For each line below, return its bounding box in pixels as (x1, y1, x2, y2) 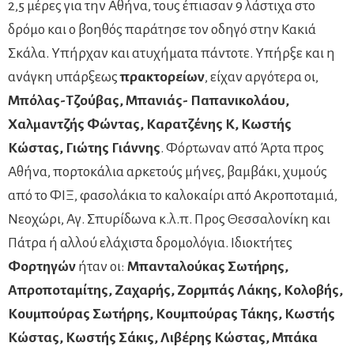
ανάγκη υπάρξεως (8, 69, 120, 85)
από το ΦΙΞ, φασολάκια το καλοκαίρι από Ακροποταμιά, (8, 187, 337, 203)
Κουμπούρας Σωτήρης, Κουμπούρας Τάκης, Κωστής (8, 306, 335, 322)
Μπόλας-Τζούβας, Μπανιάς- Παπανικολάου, (8, 92, 289, 108)
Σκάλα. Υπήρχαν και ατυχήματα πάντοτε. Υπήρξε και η (8, 45, 335, 61)
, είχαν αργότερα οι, (205, 69, 318, 85)
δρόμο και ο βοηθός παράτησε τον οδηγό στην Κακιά (8, 21, 316, 37)
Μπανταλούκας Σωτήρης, (127, 258, 288, 274)
